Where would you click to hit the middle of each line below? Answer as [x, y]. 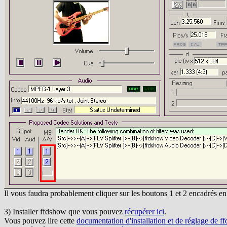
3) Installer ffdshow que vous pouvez [64, 212]
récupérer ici [144, 212]
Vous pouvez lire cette [40, 221]
